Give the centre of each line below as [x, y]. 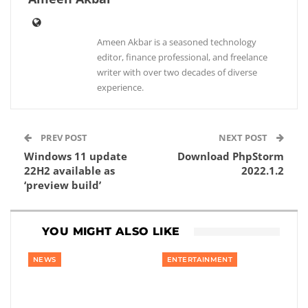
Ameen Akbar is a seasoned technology [177, 42]
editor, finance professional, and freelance [182, 57]
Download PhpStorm [231, 156]
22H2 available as [69, 170]
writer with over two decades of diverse [177, 72]
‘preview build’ [63, 185]
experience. [120, 87]
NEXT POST [244, 137]
